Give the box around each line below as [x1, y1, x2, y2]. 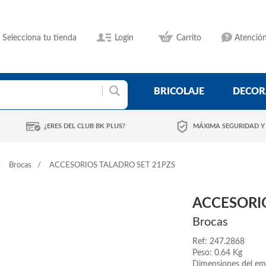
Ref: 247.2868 [192, 237, 245, 246]
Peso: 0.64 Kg [192, 249, 242, 257]
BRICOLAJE [154, 87, 204, 96]
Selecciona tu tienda [2, 34, 77, 42]
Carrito [176, 34, 201, 42]
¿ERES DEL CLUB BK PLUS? [44, 123, 125, 129]
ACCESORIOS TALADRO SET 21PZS [49, 161, 175, 169]
